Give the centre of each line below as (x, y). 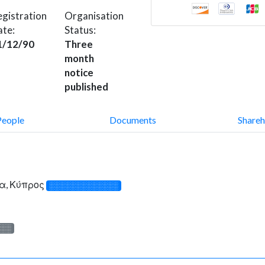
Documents (132, 119)
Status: (80, 30)
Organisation (94, 15)
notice (79, 72)
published (86, 86)
